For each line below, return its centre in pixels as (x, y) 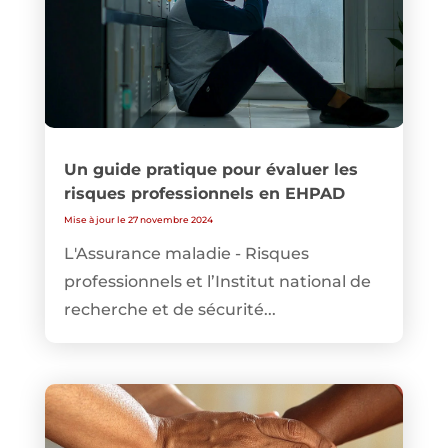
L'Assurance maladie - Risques (186, 254)
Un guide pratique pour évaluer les (210, 170)
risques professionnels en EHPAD (204, 194)
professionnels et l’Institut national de (217, 282)
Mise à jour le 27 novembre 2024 (138, 220)
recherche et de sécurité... (169, 310)
